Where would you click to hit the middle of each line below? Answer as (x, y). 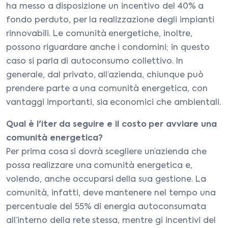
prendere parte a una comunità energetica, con (107, 89)
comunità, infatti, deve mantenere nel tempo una (111, 193)
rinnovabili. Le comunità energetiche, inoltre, (99, 34)
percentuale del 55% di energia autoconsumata (106, 207)
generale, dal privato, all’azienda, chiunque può (105, 75)
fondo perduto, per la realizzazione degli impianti (110, 20)
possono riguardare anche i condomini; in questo (108, 48)
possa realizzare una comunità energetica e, (99, 166)
